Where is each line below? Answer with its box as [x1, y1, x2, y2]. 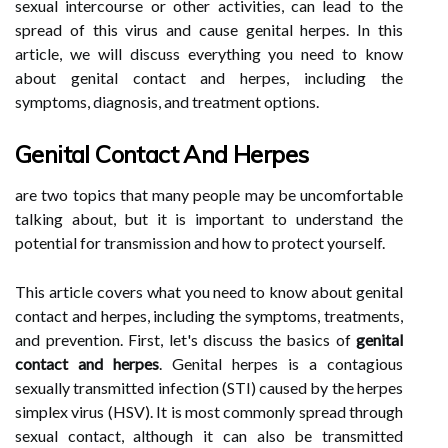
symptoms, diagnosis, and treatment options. [15, 92, 319, 111]
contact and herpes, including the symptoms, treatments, [15, 306, 403, 325]
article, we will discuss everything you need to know [15, 44, 403, 63]
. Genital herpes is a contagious [159, 354, 403, 373]
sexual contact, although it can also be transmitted [15, 426, 403, 445]
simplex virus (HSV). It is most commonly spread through [15, 402, 403, 421]
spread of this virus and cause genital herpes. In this [15, 20, 403, 39]
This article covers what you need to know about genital [15, 282, 403, 301]
